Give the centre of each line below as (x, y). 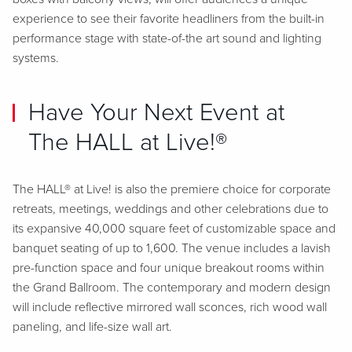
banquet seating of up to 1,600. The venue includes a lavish (172, 248)
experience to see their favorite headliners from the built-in (169, 19)
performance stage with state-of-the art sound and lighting (167, 38)
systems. (36, 58)
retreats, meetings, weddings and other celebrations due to (170, 209)
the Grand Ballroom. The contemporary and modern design (172, 288)
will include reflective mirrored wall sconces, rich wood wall (170, 307)
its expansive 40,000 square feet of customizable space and (174, 229)
